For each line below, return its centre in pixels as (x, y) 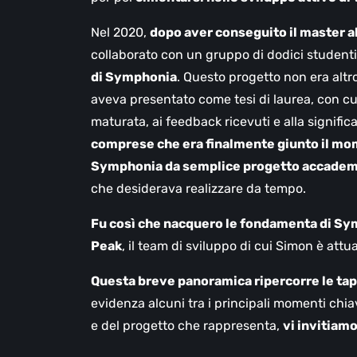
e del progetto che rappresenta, (187, 326)
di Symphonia (134, 77)
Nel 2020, (120, 33)
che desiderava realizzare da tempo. (198, 189)
